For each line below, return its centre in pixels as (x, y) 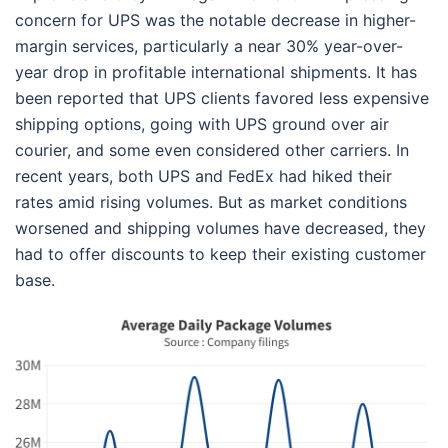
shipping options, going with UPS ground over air (202, 124)
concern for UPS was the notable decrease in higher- (215, 20)
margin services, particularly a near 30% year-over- (209, 46)
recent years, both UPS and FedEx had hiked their (203, 176)
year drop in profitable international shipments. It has (216, 72)
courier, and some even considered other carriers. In (212, 150)
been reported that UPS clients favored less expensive (222, 98)
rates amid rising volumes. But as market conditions (211, 202)
